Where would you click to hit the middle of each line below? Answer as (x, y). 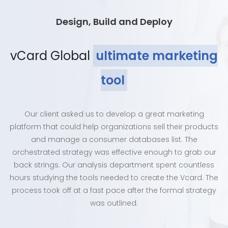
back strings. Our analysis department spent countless (114, 165)
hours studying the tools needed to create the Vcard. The (114, 177)
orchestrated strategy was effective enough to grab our (114, 152)
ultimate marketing (157, 55)
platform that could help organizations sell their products (114, 126)
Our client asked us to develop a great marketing (114, 114)
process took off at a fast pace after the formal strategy (114, 190)
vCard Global (52, 55)
